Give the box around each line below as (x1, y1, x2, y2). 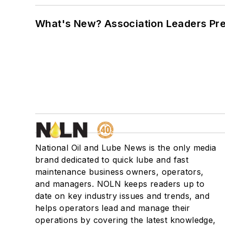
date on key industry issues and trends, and (35, 190, 210, 201)
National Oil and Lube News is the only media (35, 142, 216, 153)
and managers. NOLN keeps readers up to (35, 178, 205, 189)
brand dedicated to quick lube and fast (35, 154, 189, 165)
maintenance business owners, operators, (35, 166, 204, 177)
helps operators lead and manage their (35, 202, 190, 213)
